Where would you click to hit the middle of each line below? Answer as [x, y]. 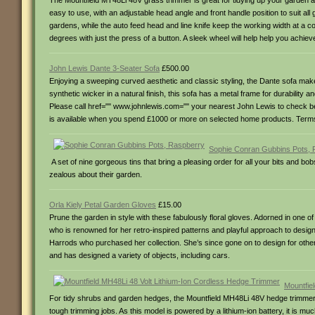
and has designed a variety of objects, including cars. [140, 255]
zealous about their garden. [96, 174]
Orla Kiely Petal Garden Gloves [103, 205]
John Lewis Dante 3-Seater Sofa [104, 68]
